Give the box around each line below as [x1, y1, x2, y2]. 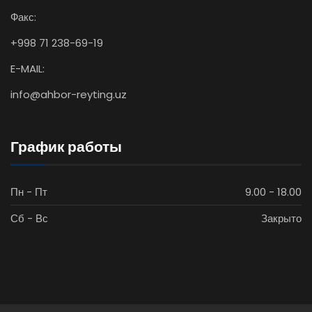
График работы [10, 136, 122, 157]
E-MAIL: [10, 61, 45, 77]
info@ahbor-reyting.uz [10, 87, 127, 102]
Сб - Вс [10, 211, 48, 226]
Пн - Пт [10, 185, 47, 200]
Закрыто [261, 211, 302, 226]
